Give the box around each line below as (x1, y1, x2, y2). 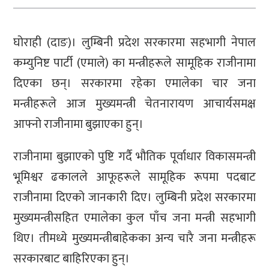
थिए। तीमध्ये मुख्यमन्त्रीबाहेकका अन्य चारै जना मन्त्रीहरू (13, 228, 256, 249)
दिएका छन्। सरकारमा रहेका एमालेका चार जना (13, 73, 256, 94)
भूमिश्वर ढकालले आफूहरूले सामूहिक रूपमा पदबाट (13, 167, 256, 188)
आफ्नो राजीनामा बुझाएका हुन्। (13, 114, 144, 135)
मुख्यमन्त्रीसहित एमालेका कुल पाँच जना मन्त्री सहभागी (13, 208, 256, 229)
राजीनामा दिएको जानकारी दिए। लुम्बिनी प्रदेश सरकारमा (13, 187, 256, 208)
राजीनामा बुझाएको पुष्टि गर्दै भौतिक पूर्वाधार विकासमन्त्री (13, 147, 256, 168)
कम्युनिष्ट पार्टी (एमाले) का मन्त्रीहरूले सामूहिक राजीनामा (13, 53, 256, 74)
